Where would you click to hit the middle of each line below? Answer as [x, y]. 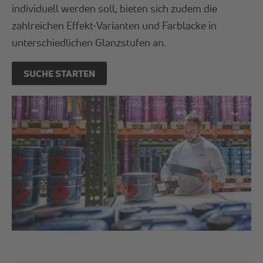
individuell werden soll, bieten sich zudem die [115, 9]
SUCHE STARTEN [60, 73]
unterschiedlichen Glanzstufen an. [89, 43]
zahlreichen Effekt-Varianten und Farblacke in [114, 26]
